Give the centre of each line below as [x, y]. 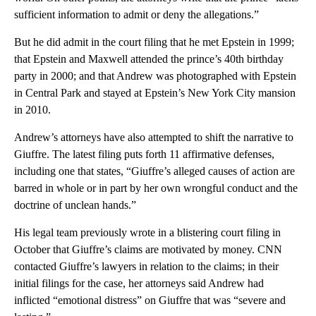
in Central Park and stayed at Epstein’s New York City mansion [155, 93]
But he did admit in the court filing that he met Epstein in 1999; [154, 42]
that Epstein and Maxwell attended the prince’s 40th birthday [149, 59]
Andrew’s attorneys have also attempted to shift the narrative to [154, 138]
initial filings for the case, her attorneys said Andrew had [139, 284]
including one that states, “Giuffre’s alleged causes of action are [154, 171]
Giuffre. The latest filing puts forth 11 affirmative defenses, [144, 154]
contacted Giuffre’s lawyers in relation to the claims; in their [146, 267]
